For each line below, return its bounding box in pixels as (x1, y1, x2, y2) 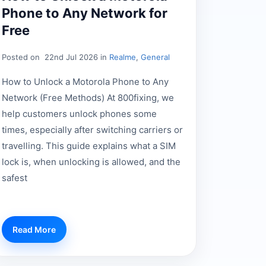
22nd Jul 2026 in (42, 52, 109, 62)
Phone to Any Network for (1, 5, 167, 21)
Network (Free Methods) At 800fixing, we (1, 91, 174, 103)
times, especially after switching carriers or (1, 123, 183, 135)
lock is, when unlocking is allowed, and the (1, 156, 180, 167)
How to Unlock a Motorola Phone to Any (1, 75, 169, 87)
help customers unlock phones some (1, 107, 157, 119)
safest (1, 172, 27, 183)
